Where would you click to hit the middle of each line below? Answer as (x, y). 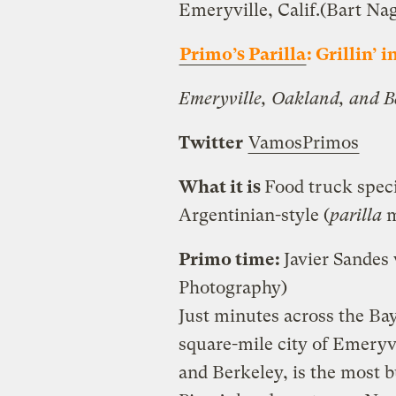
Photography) (232, 287)
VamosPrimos (303, 142)
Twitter (210, 142)
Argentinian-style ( (254, 215)
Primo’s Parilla (242, 54)
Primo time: (231, 259)
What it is (221, 187)
